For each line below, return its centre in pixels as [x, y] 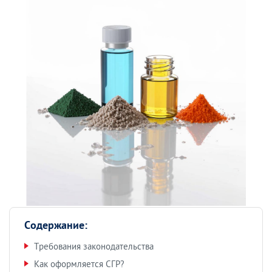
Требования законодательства [94, 246]
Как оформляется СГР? [79, 264]
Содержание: [56, 226]
